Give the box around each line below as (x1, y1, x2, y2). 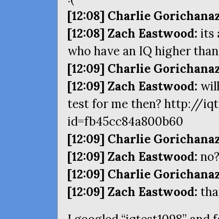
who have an (67, 44, 139, 59)
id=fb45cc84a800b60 (67, 114, 183, 129)
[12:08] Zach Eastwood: (67, 26, 197, 41)
